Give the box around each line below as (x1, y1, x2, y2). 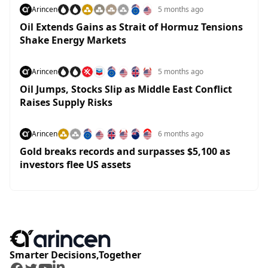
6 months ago (158, 129, 203, 139)
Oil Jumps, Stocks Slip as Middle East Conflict (20, 83, 232, 96)
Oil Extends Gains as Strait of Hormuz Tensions (20, 20, 243, 33)
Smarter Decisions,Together (10, 248, 141, 261)
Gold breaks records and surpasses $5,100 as (20, 145, 230, 158)
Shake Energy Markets (20, 33, 126, 47)
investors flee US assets (20, 158, 131, 171)
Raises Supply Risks (20, 96, 112, 109)
